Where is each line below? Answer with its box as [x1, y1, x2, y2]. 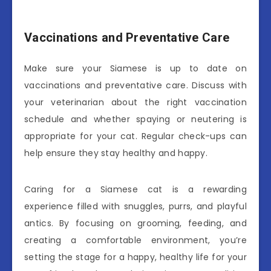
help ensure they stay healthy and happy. [24, 147, 207, 160]
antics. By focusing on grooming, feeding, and [24, 217, 247, 230]
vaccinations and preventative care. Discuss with [24, 79, 247, 92]
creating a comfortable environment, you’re [24, 234, 247, 247]
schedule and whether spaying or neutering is [24, 113, 247, 126]
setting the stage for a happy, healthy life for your [24, 251, 247, 264]
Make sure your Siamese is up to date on [24, 62, 247, 75]
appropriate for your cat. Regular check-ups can [24, 130, 247, 143]
